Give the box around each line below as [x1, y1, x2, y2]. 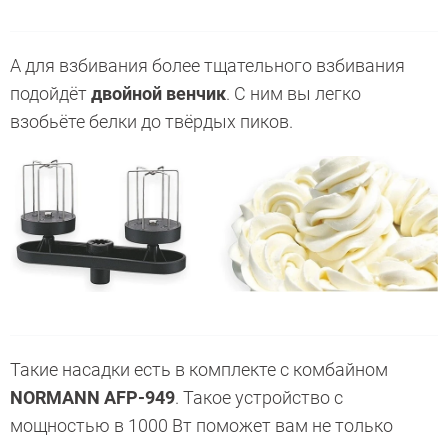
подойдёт [10, 82, 91, 104]
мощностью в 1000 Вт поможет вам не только [10, 414, 393, 436]
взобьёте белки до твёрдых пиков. [10, 110, 297, 132]
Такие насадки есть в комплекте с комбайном [10, 358, 388, 380]
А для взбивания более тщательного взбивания [10, 54, 405, 76]
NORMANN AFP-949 [10, 386, 175, 408]
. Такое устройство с [175, 386, 343, 408]
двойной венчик [91, 82, 226, 104]
